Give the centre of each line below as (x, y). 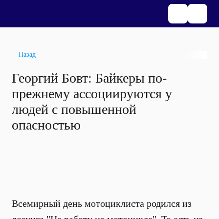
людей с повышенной (74, 109)
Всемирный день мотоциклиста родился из (102, 203)
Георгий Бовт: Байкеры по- (89, 78)
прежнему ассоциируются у (92, 94)
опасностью (46, 125)
